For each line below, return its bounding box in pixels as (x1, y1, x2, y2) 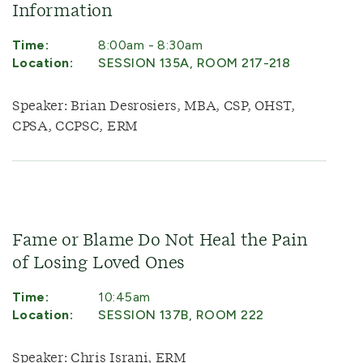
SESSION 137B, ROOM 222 (98, 307, 264, 322)
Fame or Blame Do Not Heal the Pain (12, 233, 308, 249)
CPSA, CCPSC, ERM (12, 120, 138, 133)
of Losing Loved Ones (12, 255, 186, 271)
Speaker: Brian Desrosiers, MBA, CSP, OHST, (12, 100, 295, 113)
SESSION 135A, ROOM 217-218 (98, 55, 291, 70)
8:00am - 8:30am (98, 37, 203, 53)
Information (12, 3, 113, 19)
